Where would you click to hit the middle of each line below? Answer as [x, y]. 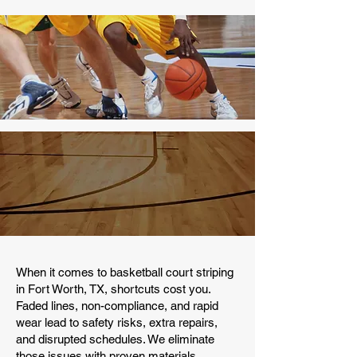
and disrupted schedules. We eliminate [115, 339]
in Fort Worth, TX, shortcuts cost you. [113, 289]
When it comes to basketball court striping [125, 272]
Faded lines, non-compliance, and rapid [117, 306]
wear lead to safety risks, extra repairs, [117, 322]
